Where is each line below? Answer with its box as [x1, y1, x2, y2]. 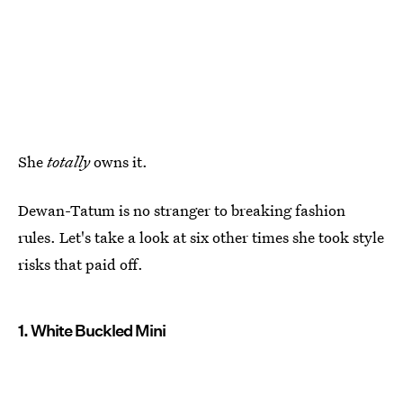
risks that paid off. [18, 254, 143, 274]
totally [47, 151, 90, 172]
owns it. [90, 151, 148, 172]
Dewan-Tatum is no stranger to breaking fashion [18, 200, 345, 220]
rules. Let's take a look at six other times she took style [18, 227, 384, 247]
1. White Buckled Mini [18, 321, 166, 340]
